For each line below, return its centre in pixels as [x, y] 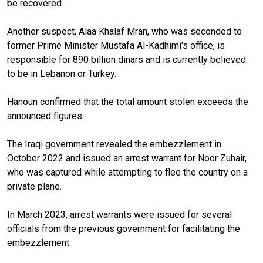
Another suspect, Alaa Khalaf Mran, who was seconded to [124, 31]
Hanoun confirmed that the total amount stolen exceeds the [128, 102]
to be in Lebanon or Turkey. [62, 73]
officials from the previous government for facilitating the [124, 228]
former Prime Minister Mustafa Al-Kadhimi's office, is [116, 45]
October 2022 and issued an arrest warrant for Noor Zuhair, [127, 158]
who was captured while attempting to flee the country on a [127, 172]
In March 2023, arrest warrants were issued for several [119, 214]
